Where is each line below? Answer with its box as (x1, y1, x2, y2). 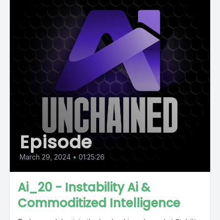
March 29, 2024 (20, 153, 71, 161)
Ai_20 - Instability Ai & (18, 179, 150, 195)
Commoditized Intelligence (18, 195, 180, 211)
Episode (20, 130, 93, 155)
